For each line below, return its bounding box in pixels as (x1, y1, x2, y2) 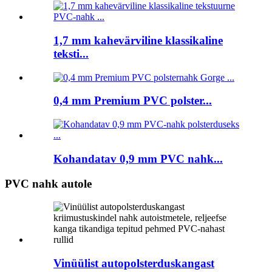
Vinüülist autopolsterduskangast (53, 256, 214, 270)
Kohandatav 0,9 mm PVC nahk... (53, 152, 223, 165)
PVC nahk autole (5, 177, 92, 190)
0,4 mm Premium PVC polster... (53, 94, 212, 107)
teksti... (53, 47, 89, 60)
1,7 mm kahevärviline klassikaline (53, 33, 223, 47)
